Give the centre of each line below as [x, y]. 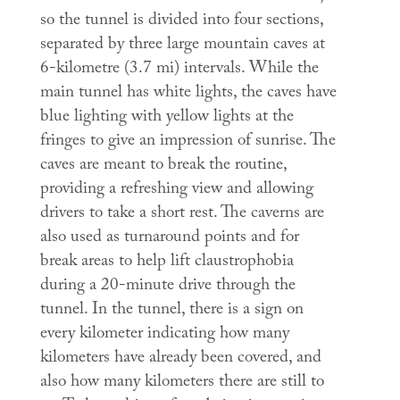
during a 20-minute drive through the [167, 287]
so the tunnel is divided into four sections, [181, 22]
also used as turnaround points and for [169, 239]
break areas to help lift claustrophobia [167, 263]
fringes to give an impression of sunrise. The [187, 142]
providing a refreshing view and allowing [176, 191]
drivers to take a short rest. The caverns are [182, 215]
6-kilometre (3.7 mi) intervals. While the [179, 70]
